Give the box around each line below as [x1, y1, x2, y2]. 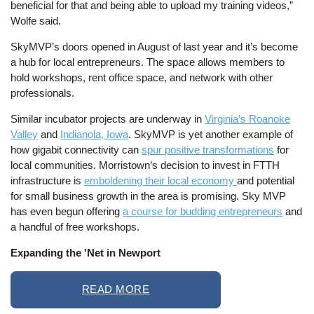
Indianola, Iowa [60, 128, 129, 140]
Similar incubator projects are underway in [11, 112, 205, 125]
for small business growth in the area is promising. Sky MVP [11, 189, 287, 202]
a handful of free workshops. [11, 220, 140, 233]
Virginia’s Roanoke [205, 112, 291, 125]
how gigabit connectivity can [11, 143, 142, 156]
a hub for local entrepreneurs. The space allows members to [11, 55, 285, 68]
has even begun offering [11, 205, 123, 217]
